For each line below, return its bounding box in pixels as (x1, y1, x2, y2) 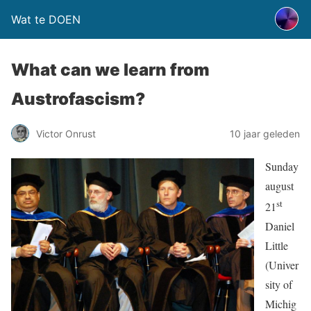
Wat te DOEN (11, 12, 81, 26)
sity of (265, 277, 292, 292)
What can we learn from (11, 60, 210, 80)
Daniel (265, 219, 294, 234)
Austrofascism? (11, 89, 145, 109)
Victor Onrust (36, 127, 96, 140)
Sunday (265, 159, 299, 174)
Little (265, 238, 288, 253)
